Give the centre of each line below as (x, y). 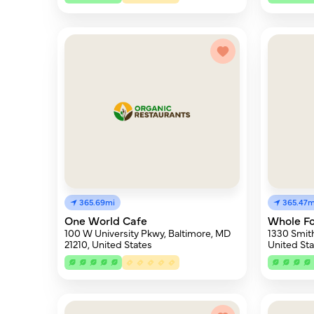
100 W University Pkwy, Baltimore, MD (148, 233)
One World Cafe (106, 220)
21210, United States (108, 244)
